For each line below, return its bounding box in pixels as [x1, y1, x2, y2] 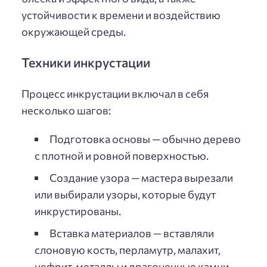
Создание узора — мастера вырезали [49, 170, 233, 184]
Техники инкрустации [21, 54, 150, 70]
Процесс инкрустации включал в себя [21, 86, 209, 100]
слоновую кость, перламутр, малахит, [34, 243, 221, 256]
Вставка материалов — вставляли [49, 226, 214, 240]
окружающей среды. [21, 25, 126, 39]
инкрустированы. [34, 204, 121, 218]
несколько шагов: [21, 103, 111, 117]
